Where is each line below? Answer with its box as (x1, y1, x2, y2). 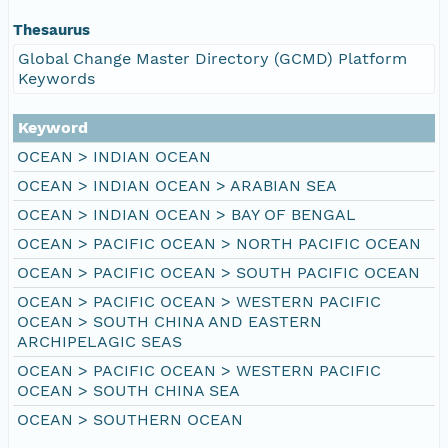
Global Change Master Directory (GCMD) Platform (18, 48, 407, 68)
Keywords (18, 68, 95, 88)
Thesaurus (13, 20, 90, 39)
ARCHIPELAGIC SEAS (17, 331, 182, 351)
